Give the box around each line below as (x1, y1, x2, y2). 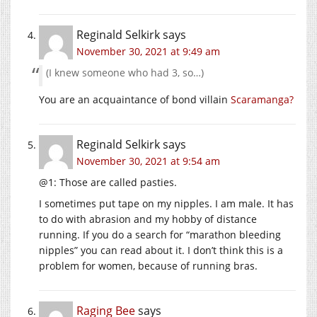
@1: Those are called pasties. (39, 175, 177, 190)
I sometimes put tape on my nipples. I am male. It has (39, 197, 294, 211)
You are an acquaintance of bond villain (39, 93, 231, 107)
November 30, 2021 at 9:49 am (76, 45, 220, 59)
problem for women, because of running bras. (39, 259, 258, 273)
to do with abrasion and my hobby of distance (39, 212, 257, 226)
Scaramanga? (231, 93, 294, 107)
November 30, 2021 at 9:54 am (76, 154, 220, 168)
